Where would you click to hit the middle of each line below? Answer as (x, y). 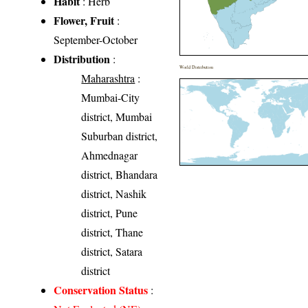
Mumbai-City (111, 98)
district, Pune (110, 213)
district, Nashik (114, 194)
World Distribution (197, 67)
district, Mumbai (117, 117)
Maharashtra (108, 78)
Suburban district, (120, 136)
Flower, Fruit (84, 21)
